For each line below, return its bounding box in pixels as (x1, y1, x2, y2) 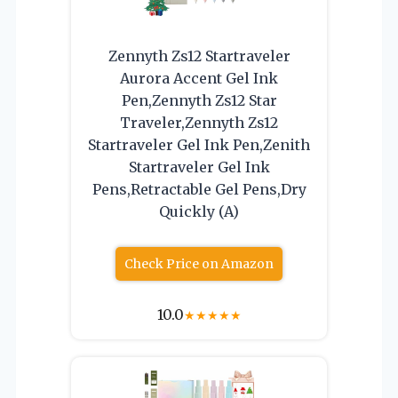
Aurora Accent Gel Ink (120, 68, 278, 87)
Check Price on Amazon (124, 255, 274, 272)
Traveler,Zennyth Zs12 (120, 113, 278, 131)
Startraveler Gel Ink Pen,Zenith (88, 135, 310, 154)
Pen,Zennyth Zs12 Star (121, 91, 277, 109)
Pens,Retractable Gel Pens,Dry (92, 179, 306, 198)
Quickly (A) (159, 202, 239, 220)
